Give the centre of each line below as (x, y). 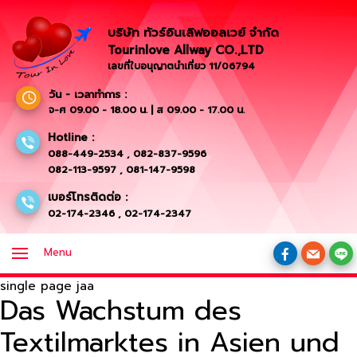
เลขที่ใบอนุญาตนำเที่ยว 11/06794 (181, 66)
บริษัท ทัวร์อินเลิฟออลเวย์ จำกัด (193, 33)
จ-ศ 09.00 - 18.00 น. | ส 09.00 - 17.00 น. (147, 109)
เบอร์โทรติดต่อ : (88, 197)
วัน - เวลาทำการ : (86, 94)
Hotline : (71, 137)
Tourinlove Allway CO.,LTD (186, 50)
